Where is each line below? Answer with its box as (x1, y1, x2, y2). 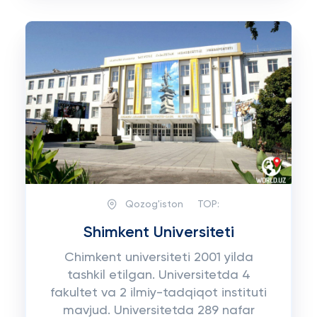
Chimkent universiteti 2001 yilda (64, 251, 253, 264)
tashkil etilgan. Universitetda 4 (67, 269, 250, 282)
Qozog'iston (125, 199, 183, 209)
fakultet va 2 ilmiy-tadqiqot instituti (50, 287, 267, 299)
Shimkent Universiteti (83, 225, 234, 241)
